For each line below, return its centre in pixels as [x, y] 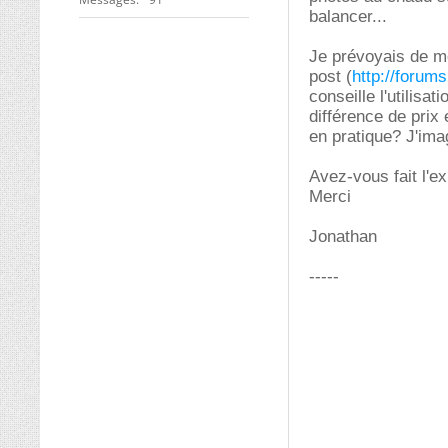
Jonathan [343, 236]
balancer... [348, 16]
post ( [330, 76]
